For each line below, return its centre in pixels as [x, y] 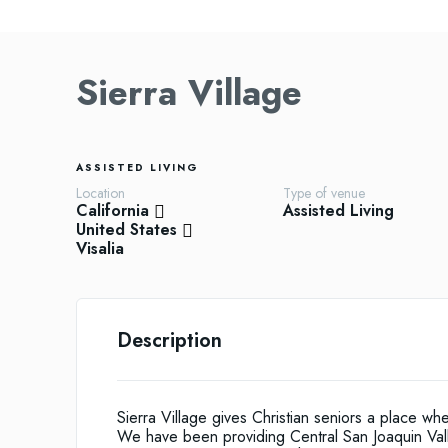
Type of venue [323, 193]
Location [100, 193]
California [112, 211]
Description [169, 341]
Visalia [100, 249]
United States [126, 230]
